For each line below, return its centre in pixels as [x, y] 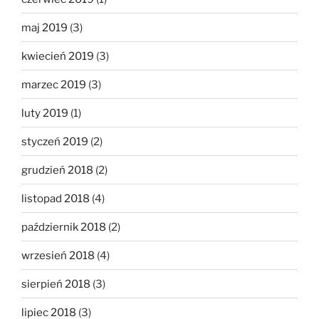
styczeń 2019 [55, 141]
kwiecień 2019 [58, 56]
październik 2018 [64, 227]
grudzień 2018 [57, 170]
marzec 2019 [54, 84]
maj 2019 [45, 27]
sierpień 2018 [56, 284]
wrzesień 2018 [58, 255]
